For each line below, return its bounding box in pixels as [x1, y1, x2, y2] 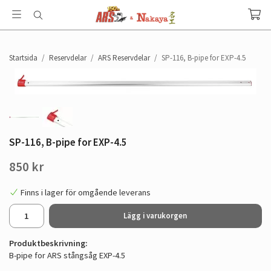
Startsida [9, 53, 38, 63]
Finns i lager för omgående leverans [21, 186, 151, 198]
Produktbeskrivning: [9, 238, 88, 249]
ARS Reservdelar [98, 53, 150, 63]
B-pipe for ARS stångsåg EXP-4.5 [9, 250, 127, 261]
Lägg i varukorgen [123, 211, 188, 221]
